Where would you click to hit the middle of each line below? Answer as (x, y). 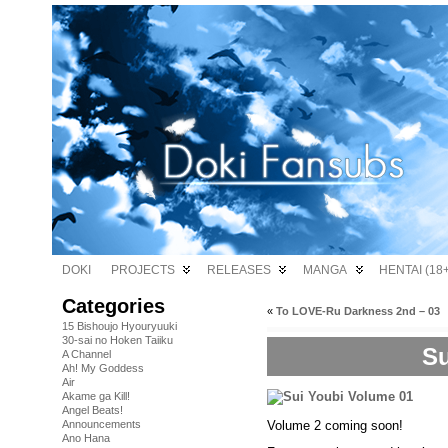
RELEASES (239, 270)
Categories (113, 306)
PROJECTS (143, 270)
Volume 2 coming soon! (335, 425)
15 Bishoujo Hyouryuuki (119, 326)
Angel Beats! (92, 410)
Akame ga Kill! (96, 396)
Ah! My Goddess (103, 368)
